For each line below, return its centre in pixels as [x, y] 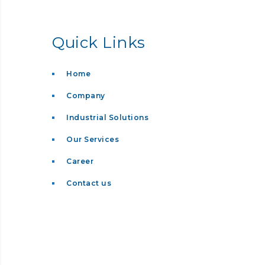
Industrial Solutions [107, 117]
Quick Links [99, 42]
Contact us [89, 183]
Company [86, 95]
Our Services [93, 139]
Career [80, 161]
